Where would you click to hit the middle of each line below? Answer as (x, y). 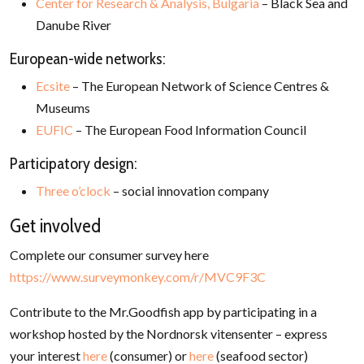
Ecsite (53, 85)
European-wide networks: (88, 58)
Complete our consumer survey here (109, 254)
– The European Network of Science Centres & (199, 85)
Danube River (74, 24)
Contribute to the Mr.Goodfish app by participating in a (163, 311)
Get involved (55, 225)
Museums (63, 107)
